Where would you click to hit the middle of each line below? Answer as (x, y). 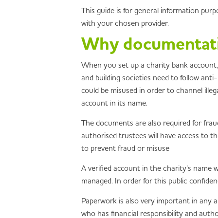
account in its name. (114, 103)
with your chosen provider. (125, 23)
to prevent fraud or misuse (125, 148)
